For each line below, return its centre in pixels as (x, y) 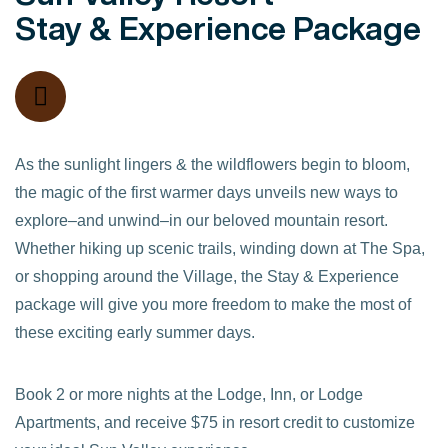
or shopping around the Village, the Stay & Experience (207, 276)
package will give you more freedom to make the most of (213, 304)
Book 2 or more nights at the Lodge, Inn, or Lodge (189, 395)
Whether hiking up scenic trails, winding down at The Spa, (220, 248)
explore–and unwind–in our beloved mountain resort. (201, 220)
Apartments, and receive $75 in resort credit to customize (215, 423)
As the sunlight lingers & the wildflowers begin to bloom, (212, 164)
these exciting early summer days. (135, 332)
